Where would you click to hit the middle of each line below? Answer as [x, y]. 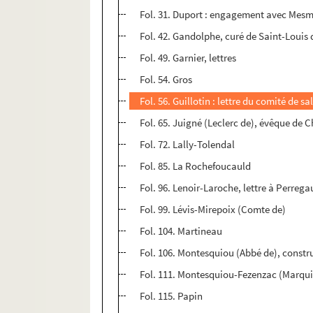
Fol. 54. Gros [166, 80]
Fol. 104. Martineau [181, 231]
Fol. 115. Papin [172, 296]
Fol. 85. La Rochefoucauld [196, 166]
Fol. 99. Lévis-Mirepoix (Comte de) [213, 210]
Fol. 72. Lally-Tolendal [188, 145]
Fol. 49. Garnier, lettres [188, 58]
